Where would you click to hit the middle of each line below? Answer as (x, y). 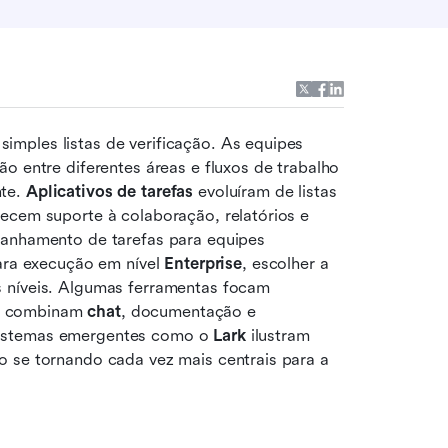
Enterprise (203, 263)
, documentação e (188, 311)
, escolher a (285, 263)
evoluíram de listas (265, 191)
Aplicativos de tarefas (109, 191)
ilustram (277, 335)
